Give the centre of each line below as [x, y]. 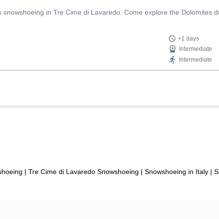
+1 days [189, 39]
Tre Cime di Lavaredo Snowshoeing [84, 171]
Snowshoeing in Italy [176, 171]
